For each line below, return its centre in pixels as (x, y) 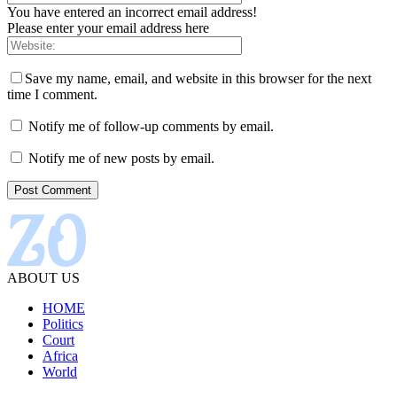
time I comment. (52, 95)
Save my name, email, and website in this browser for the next (198, 79)
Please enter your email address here (108, 28)
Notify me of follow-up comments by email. (151, 127)
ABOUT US (43, 278)
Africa (60, 356)
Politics (63, 324)
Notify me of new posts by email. (121, 159)
